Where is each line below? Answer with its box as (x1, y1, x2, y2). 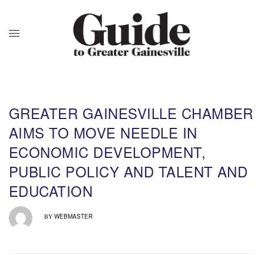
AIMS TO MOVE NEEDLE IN (9, 121, 197, 143)
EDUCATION (9, 180, 93, 201)
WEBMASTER (54, 212, 93, 220)
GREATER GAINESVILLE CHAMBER (9, 102, 253, 123)
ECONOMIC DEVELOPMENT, (9, 141, 206, 162)
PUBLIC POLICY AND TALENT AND (9, 160, 248, 181)
